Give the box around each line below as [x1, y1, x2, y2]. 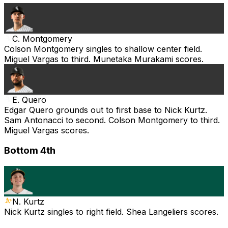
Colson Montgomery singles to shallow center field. [4, 43, 202, 54]
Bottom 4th [4, 145, 55, 157]
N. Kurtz [12, 196, 44, 207]
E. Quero [12, 94, 46, 105]
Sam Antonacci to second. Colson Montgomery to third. [4, 115, 220, 125]
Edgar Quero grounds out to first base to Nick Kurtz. [4, 104, 207, 115]
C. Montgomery [12, 33, 72, 44]
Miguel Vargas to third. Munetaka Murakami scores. [4, 53, 204, 64]
